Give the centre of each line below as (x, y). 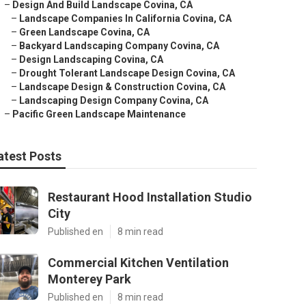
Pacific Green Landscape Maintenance (99, 114)
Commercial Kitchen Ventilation (138, 263)
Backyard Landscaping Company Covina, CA (119, 46)
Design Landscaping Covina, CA (91, 59)
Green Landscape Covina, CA (84, 32)
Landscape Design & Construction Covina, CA (122, 87)
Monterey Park (89, 279)
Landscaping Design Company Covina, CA (114, 100)
